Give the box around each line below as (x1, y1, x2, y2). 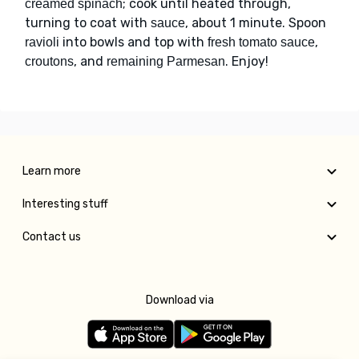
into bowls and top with (59, 34, 208, 50)
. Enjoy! (225, 54, 268, 70)
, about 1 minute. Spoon (185, 15, 326, 31)
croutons (25, 54, 74, 69)
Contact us (22, 230, 81, 244)
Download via (145, 293, 214, 308)
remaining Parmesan (107, 54, 225, 69)
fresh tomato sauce (208, 35, 315, 50)
